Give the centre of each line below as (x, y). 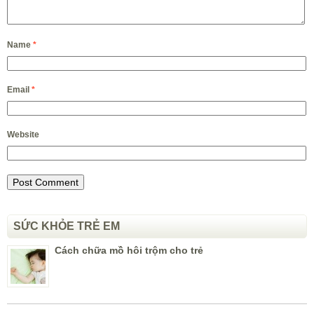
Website (23, 135)
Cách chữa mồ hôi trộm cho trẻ (129, 251)
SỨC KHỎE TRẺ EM (67, 226)
